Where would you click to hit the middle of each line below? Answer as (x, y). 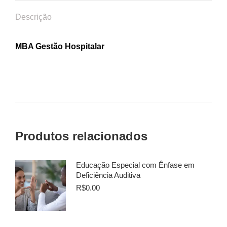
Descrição (33, 17)
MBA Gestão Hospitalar (60, 46)
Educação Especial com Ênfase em (135, 165)
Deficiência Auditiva (108, 175)
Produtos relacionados (81, 136)
